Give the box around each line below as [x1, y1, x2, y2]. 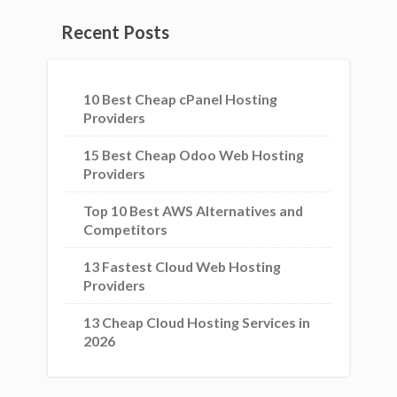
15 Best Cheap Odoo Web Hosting [83, 146, 304, 163]
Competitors [83, 221, 167, 237]
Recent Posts [61, 21, 169, 43]
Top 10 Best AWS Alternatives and [83, 202, 303, 219]
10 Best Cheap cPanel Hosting [83, 90, 277, 107]
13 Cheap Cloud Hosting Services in [83, 314, 310, 331]
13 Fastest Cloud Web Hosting [83, 258, 281, 275]
